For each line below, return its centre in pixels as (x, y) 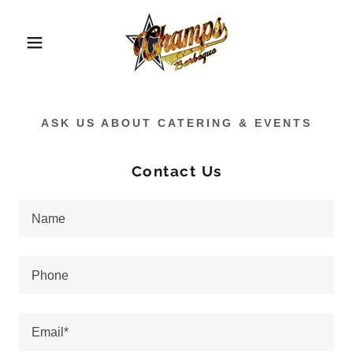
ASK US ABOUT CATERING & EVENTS (176, 123)
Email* (50, 332)
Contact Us (176, 171)
